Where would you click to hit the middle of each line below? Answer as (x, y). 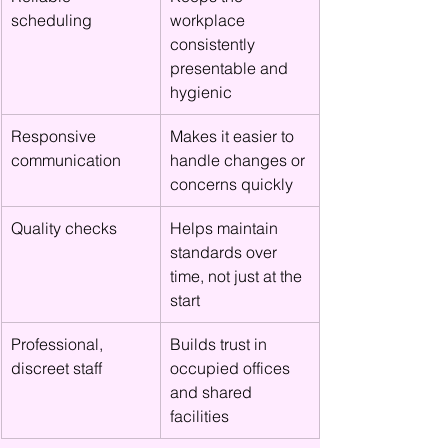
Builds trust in (220, 344)
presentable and (231, 68)
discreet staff (56, 368)
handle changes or (239, 160)
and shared (213, 392)
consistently (214, 44)
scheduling (51, 20)
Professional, (59, 344)
